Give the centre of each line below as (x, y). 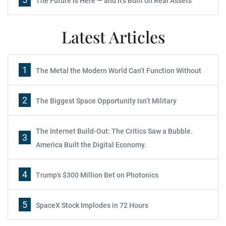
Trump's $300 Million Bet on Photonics (97, 175)
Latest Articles (113, 37)
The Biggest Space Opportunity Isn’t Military (106, 101)
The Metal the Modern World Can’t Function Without (119, 71)
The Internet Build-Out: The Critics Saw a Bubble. (114, 131)
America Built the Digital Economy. (91, 145)
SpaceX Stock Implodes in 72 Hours (92, 205)
